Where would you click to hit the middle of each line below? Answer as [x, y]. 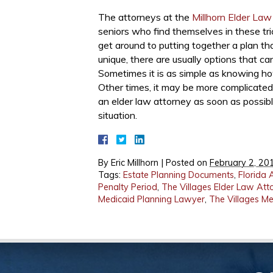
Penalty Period [128, 187]
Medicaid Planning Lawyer [151, 199]
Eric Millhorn [135, 163]
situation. [118, 115]
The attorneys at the [145, 17]
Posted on [188, 163]
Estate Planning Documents [179, 175]
